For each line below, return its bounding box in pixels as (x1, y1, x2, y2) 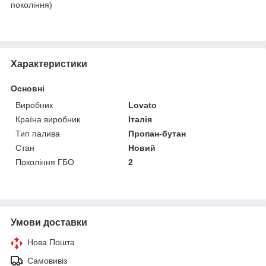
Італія (128, 114, 153, 124)
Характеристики (11, 58, 87, 69)
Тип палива (15, 128, 60, 138)
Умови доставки (11, 217, 87, 227)
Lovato (128, 100, 157, 110)
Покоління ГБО (15, 157, 74, 167)
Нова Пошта (27, 237, 75, 247)
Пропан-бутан (128, 128, 186, 138)
